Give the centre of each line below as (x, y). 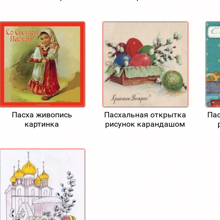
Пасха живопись (42, 114)
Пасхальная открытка (145, 114)
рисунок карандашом (145, 124)
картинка (42, 124)
